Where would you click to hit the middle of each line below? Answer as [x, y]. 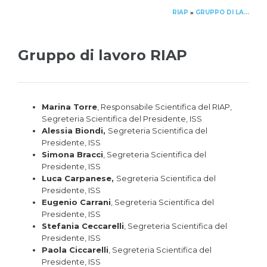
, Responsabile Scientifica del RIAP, [164, 107]
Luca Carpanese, [79, 178]
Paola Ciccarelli [75, 250]
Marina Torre [69, 107]
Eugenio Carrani [76, 202]
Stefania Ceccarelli [83, 226]
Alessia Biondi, [75, 131]
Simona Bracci [72, 155]
